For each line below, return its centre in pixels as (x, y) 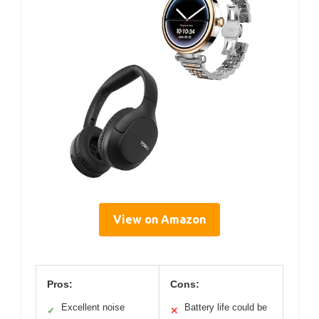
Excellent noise (93, 307)
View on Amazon (159, 219)
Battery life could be (226, 307)
